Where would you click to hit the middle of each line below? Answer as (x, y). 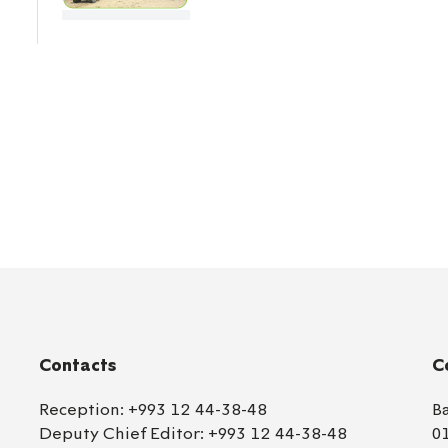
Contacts (78, 366)
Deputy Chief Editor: (124, 433)
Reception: (84, 409)
